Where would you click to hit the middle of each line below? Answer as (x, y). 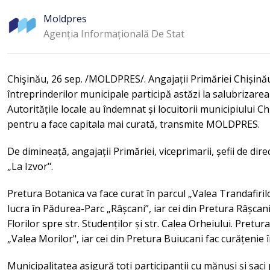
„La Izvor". (30, 166)
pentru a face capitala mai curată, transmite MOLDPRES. (133, 124)
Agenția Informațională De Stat (114, 33)
